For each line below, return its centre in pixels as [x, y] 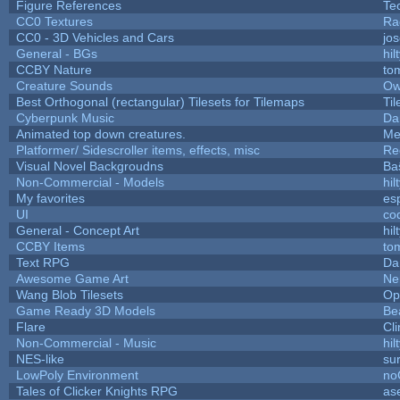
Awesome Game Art [72, 278]
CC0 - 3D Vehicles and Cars [95, 37]
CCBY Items [50, 246]
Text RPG [42, 262]
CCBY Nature [54, 69]
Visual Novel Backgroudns [89, 166]
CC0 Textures [54, 21]
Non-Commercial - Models [90, 182]
